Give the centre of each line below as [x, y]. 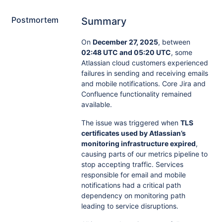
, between [174, 42]
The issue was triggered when [131, 123]
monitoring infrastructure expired [138, 143]
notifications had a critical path [131, 185]
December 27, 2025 [125, 42]
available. [96, 104]
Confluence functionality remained [136, 94]
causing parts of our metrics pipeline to [144, 154]
